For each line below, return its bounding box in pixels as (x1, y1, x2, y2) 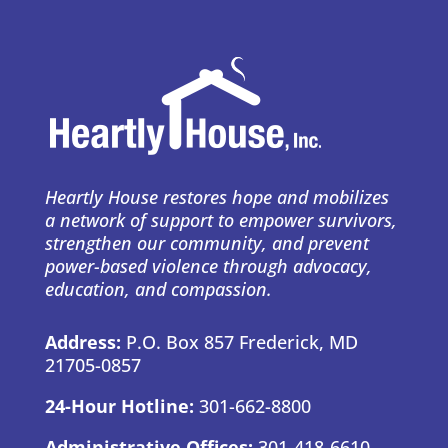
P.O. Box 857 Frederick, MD (125, 330, 358, 355)
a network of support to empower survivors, (44, 208, 397, 233)
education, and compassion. (44, 277, 272, 302)
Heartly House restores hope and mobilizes (44, 185, 389, 210)
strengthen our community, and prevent (44, 231, 369, 256)
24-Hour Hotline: (44, 394, 199, 419)
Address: (44, 330, 126, 355)
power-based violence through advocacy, (44, 254, 372, 279)
